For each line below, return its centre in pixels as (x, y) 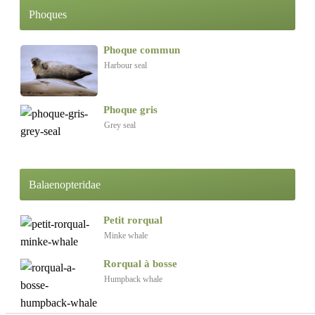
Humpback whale (133, 279)
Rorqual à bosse (140, 264)
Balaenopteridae (65, 185)
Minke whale (126, 236)
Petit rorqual (133, 220)
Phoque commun (142, 50)
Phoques (48, 15)
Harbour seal (126, 66)
